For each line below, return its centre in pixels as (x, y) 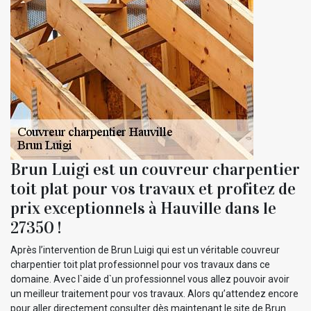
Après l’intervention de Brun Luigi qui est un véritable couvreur (145, 250)
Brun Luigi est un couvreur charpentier (155, 169)
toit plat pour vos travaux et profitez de (153, 188)
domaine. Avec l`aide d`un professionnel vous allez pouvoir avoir (150, 279)
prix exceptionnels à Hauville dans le (143, 208)
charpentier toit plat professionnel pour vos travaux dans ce (140, 264)
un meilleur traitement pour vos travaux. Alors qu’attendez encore (154, 293)
